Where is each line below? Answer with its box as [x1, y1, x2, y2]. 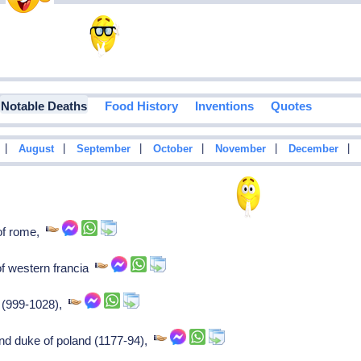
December [288, 143, 338, 156]
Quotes [270, 99, 312, 114]
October [152, 143, 193, 156]
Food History [104, 99, 178, 114]
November [214, 143, 266, 156]
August [18, 143, 54, 156]
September [76, 143, 131, 156]
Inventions [194, 99, 254, 114]
